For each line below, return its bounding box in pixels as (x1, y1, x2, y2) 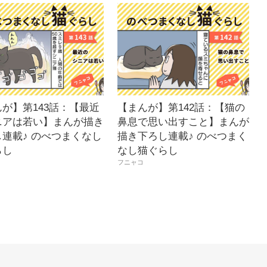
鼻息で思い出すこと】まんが (117, 116, 249, 128)
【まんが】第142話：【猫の (117, 102, 245, 113)
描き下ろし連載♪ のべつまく (117, 131, 247, 142)
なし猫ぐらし (117, 145, 178, 156)
